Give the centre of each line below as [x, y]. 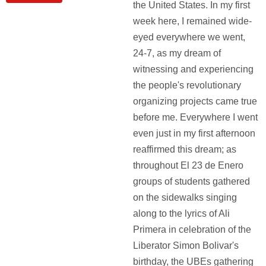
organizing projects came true [195, 101]
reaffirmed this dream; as [185, 149]
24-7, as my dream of [177, 53]
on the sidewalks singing [185, 197]
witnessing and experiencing [193, 69]
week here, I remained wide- [192, 21]
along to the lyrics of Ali [181, 213]
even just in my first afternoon [194, 133]
